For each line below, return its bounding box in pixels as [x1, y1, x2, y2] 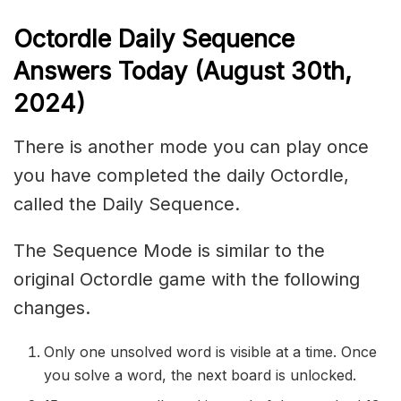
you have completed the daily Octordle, [13, 165, 349, 186]
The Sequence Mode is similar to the [13, 240, 325, 261]
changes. [13, 297, 90, 319]
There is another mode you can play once [13, 136, 369, 158]
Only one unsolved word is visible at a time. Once [44, 343, 378, 361]
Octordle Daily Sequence [13, 24, 294, 55]
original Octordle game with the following [13, 269, 360, 290]
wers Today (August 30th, [56, 56, 352, 87]
